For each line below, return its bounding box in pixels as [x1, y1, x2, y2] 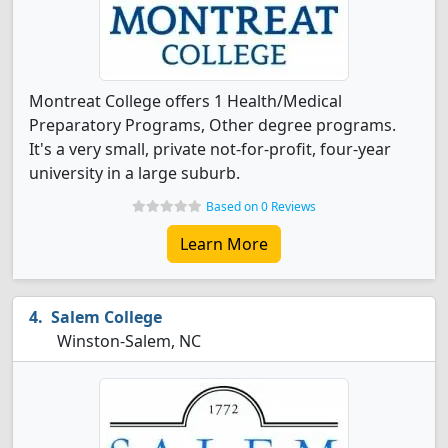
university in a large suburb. [29, 162, 240, 184]
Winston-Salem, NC [53, 330, 201, 352]
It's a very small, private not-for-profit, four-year [29, 138, 391, 160]
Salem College [51, 306, 162, 328]
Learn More [180, 233, 268, 255]
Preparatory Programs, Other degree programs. [29, 114, 396, 136]
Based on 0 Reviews [206, 198, 316, 215]
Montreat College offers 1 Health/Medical [29, 90, 342, 112]
